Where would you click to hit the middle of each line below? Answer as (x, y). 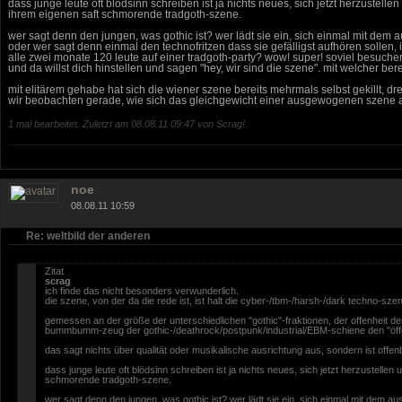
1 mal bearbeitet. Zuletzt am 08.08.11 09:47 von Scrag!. (128, 123)
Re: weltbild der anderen (88, 236)
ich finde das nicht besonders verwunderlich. (142, 290)
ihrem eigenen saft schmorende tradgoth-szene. (125, 14)
